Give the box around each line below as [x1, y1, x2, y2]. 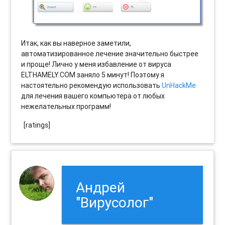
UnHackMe [162, 81, 196, 90]
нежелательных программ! [21, 102, 111, 111]
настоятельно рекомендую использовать [21, 81, 162, 90]
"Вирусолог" [76, 194, 154, 211]
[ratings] [24, 121, 51, 130]
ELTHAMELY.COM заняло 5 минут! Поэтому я [21, 70, 165, 80]
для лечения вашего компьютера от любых [21, 91, 165, 101]
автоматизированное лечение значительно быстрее [21, 49, 199, 59]
